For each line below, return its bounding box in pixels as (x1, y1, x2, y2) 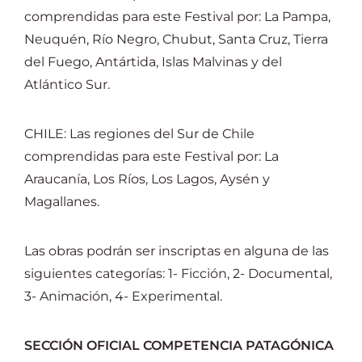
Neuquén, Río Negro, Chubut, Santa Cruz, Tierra (24, 32, 328, 47)
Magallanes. (24, 194, 99, 209)
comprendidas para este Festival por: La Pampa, (24, 9, 330, 24)
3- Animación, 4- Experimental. (24, 288, 222, 304)
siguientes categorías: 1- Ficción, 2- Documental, (24, 266, 332, 281)
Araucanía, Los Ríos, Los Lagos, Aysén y (24, 171, 270, 187)
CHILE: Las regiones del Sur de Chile (24, 126, 255, 141)
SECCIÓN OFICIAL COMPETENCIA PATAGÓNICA (24, 338, 334, 353)
